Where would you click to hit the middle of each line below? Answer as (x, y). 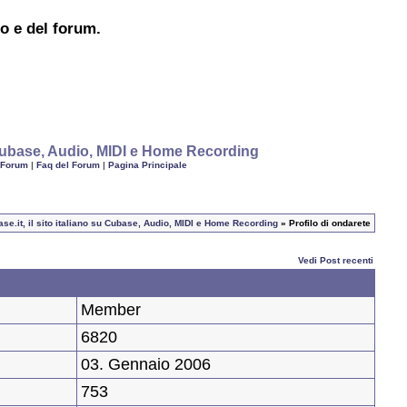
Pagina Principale (147, 165)
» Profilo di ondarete (324, 223)
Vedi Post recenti (336, 261)
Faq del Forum (68, 165)
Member (111, 310)
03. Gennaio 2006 (146, 365)
